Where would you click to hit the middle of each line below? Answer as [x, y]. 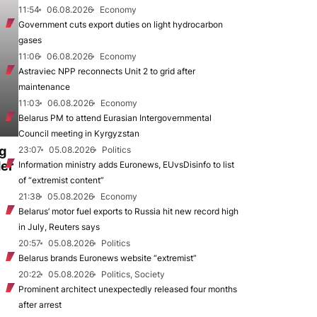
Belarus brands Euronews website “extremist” [108, 258]
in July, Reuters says [59, 227]
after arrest [40, 305]
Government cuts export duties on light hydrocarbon [121, 24]
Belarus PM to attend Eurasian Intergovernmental [115, 118]
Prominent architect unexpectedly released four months [128, 289]
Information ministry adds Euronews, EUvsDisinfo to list [126, 165]
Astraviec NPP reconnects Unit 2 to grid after [107, 71]
